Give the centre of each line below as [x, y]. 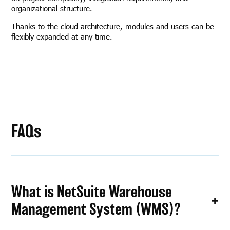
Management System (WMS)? [96, 209]
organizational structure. [55, 8]
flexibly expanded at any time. [63, 37]
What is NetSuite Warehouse [92, 191]
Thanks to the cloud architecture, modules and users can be [113, 26]
